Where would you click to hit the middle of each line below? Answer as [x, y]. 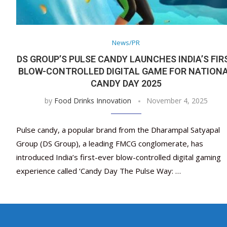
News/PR [126, 43]
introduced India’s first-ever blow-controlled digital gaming [119, 157]
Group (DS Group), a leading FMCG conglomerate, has [110, 144]
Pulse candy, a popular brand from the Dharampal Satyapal [118, 130]
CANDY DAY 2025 [126, 84]
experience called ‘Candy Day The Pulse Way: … [99, 171]
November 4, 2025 [177, 101]
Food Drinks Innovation [92, 101]
